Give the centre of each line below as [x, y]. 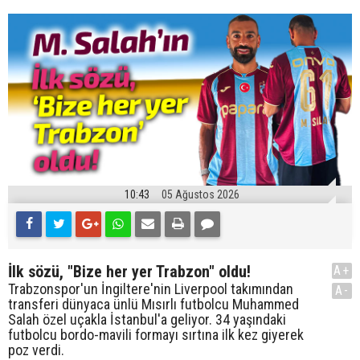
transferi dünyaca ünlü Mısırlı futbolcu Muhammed [153, 305]
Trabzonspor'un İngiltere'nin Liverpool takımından [151, 289]
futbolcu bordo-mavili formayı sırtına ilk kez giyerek [156, 335]
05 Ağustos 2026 [200, 195]
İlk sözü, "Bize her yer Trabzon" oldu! [129, 272]
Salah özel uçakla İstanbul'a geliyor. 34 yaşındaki [147, 320]
